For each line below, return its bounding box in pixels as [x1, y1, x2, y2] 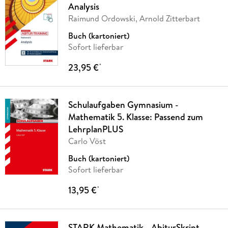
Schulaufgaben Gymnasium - [68, 98, 179, 111]
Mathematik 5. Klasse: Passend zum [68, 110, 203, 124]
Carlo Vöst [68, 135, 106, 147]
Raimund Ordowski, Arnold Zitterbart [68, 13, 200, 24]
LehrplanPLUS [68, 123, 123, 136]
